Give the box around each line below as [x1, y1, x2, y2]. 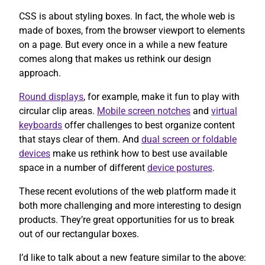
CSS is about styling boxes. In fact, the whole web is [19, 10, 235, 22]
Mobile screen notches [97, 105, 190, 117]
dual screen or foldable [141, 133, 237, 145]
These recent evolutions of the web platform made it [19, 185, 236, 197]
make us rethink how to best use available [50, 147, 227, 159]
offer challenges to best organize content [62, 119, 235, 131]
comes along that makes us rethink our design [19, 53, 211, 64]
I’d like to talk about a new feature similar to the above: [19, 251, 246, 263]
